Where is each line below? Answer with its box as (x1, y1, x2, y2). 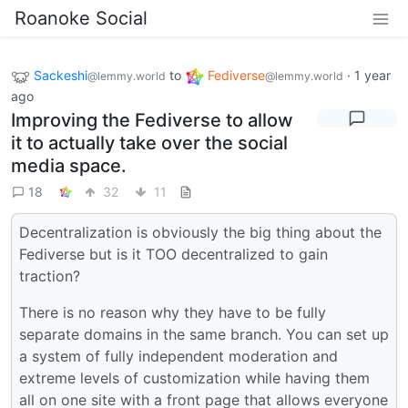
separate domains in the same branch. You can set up (19, 324, 389, 343)
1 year (354, 67, 391, 83)
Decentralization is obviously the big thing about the (19, 222, 382, 241)
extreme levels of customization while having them (19, 368, 370, 387)
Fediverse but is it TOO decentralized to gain (19, 244, 328, 263)
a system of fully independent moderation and (19, 346, 338, 365)
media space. (11, 154, 127, 177)
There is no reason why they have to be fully (19, 302, 326, 321)
